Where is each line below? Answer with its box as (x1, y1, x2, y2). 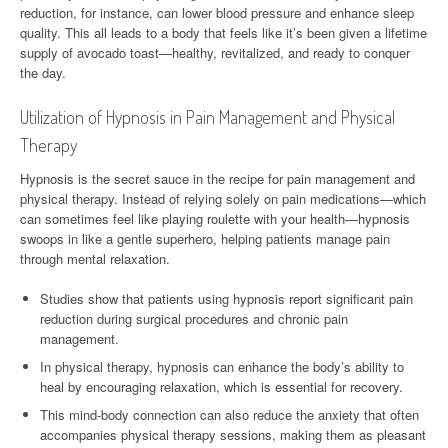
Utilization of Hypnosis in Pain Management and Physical (20, 105, 395, 128)
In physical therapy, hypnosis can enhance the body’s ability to (40, 356, 404, 376)
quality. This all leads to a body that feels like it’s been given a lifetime (20, 22, 427, 42)
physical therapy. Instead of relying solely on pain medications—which (20, 188, 426, 208)
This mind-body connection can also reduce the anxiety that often (40, 404, 419, 424)
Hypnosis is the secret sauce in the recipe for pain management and (20, 168, 415, 188)
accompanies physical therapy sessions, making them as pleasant (40, 424, 426, 444)
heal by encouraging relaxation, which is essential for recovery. (40, 376, 403, 396)
